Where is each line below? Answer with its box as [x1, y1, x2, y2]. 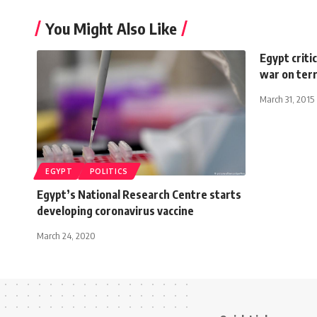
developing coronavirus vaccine [37, 203, 196, 218]
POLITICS [89, 166, 129, 175]
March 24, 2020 [37, 229, 96, 241]
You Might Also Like [45, 18, 177, 38]
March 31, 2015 [260, 93, 314, 105]
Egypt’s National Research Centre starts [37, 187, 241, 202]
